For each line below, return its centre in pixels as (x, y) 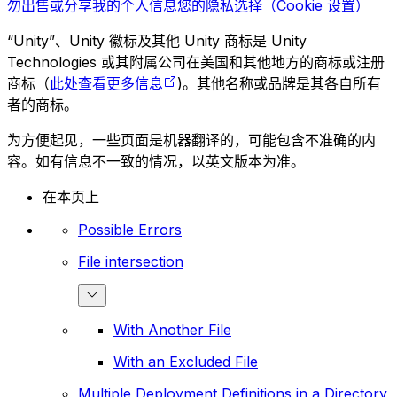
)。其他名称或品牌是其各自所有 (279, 83)
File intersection (131, 261)
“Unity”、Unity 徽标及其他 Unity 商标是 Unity (157, 40)
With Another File (172, 329)
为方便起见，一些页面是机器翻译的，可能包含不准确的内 (191, 140)
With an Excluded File (186, 361)
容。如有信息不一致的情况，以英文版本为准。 (156, 161)
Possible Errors (130, 229)
